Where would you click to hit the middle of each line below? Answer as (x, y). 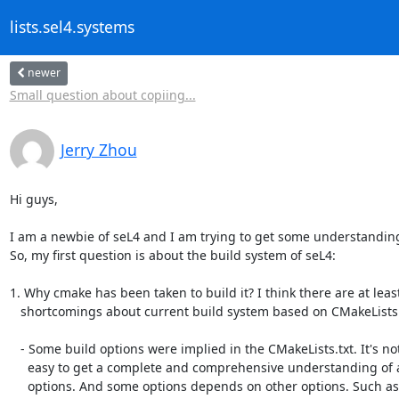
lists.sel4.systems (72, 27)
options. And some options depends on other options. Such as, (18, 386)
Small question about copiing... (102, 94)
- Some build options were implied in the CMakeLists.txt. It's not (15, 348)
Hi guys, (33, 199)
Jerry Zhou (98, 149)
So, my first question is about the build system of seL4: (172, 255)
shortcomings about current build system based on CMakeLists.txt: (15, 311)
